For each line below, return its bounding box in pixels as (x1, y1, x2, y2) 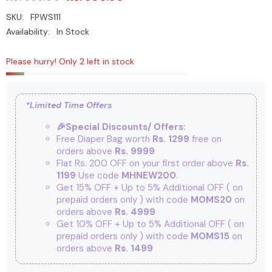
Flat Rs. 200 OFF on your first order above (56, 157, 236, 169)
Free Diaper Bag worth (56, 132, 152, 145)
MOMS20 (190, 193, 234, 206)
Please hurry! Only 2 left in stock (6, 56, 134, 67)
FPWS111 (30, 12, 61, 23)
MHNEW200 (121, 169, 176, 182)
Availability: (6, 26, 50, 38)
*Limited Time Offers (25, 100, 112, 111)
